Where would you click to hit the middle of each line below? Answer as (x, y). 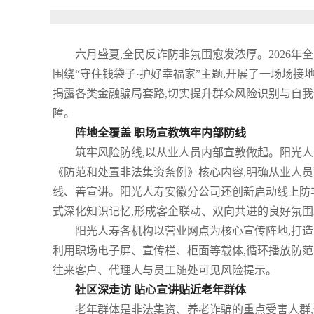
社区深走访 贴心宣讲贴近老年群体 (161, 290)
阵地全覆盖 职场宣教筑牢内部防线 (161, 133)
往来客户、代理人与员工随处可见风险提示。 (165, 270)
